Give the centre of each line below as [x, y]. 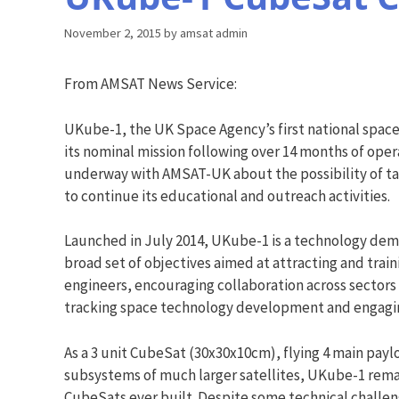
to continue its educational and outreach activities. [227, 195]
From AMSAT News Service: [151, 84]
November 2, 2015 [113, 33]
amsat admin [214, 33]
